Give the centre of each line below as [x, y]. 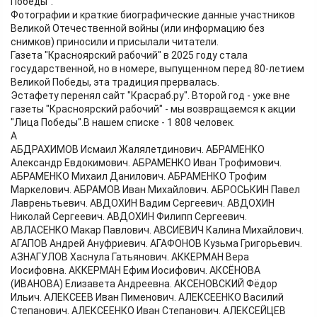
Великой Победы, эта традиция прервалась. [115, 82]
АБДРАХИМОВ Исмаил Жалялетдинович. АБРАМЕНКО [138, 150]
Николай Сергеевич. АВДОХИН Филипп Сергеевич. [129, 217]
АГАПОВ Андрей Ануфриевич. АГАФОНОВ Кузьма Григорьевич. [156, 244]
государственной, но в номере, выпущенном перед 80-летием [157, 69]
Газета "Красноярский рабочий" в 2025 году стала [129, 56]
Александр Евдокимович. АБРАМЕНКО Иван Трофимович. [146, 163]
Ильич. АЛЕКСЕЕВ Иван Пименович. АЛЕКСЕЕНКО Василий [147, 298]
